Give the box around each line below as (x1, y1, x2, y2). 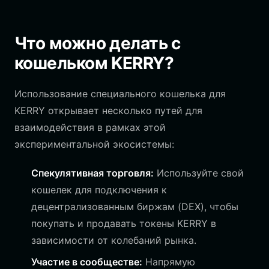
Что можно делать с (14, 33, 181, 53)
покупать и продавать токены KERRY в (31, 217, 216, 229)
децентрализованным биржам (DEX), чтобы (31, 201, 238, 213)
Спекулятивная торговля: (31, 167, 154, 179)
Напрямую (142, 256, 195, 268)
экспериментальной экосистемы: (14, 138, 174, 150)
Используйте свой (154, 167, 244, 179)
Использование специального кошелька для (14, 88, 226, 100)
